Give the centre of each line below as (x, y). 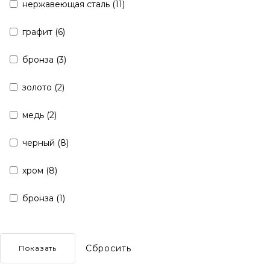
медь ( (36, 115)
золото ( (40, 87)
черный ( (41, 143)
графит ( (40, 32)
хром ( (36, 171)
